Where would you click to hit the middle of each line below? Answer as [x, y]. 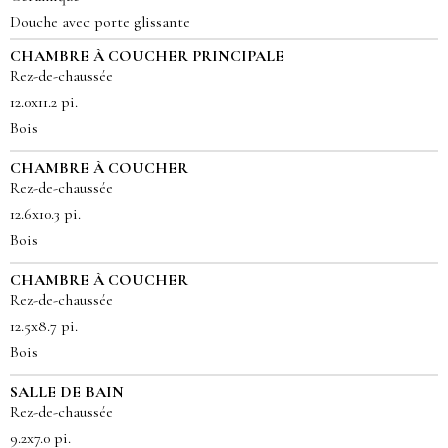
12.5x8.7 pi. [48, 326]
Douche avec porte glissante [100, 22]
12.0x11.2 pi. [48, 102]
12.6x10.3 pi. [49, 214]
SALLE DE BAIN [67, 392]
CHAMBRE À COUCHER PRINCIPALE [147, 56]
